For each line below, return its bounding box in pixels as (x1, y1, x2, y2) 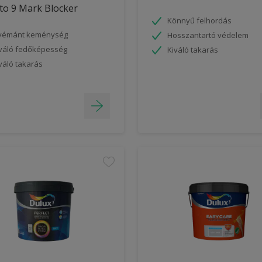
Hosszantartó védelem (167, 29, 249, 40)
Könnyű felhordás (167, 15, 232, 26)
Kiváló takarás (167, 44, 218, 55)
